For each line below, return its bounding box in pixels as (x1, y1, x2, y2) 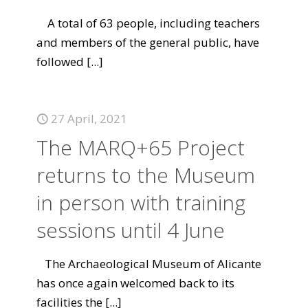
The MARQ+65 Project (36, 133, 245, 162)
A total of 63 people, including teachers (36, 15, 260, 31)
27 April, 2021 (51, 111, 127, 126)
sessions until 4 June (36, 216, 225, 244)
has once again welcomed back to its (36, 275, 234, 291)
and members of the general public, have (36, 34, 259, 50)
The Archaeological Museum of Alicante (36, 256, 261, 272)
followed (36, 54, 84, 69)
